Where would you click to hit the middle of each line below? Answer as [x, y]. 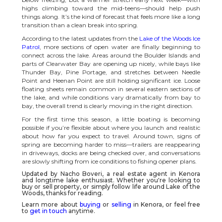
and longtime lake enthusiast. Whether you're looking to [111, 180]
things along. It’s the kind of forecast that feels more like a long [111, 16]
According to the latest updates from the [81, 38]
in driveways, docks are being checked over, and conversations [111, 153]
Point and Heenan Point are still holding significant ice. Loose [111, 80]
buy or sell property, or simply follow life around [94, 186]
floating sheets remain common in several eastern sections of [111, 89]
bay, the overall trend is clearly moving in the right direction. [108, 106]
